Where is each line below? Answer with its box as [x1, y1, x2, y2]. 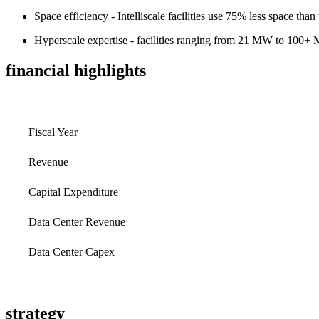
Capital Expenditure [28, 185, 118, 198]
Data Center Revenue [28, 215, 125, 228]
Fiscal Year [28, 125, 78, 138]
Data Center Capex [28, 245, 115, 258]
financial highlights [6, 61, 146, 80]
